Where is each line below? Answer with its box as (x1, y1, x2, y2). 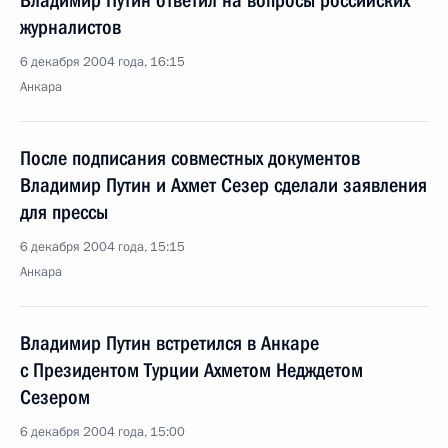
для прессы (20, 200, 108, 224)
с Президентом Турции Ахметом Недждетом (20, 358, 363, 382)
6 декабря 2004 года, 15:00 (20, 423, 185, 441)
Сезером (20, 385, 90, 409)
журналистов (20, 15, 121, 39)
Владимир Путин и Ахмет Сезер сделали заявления (20, 173, 427, 197)
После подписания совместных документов (20, 146, 360, 170)
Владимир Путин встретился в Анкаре (20, 331, 319, 355)
